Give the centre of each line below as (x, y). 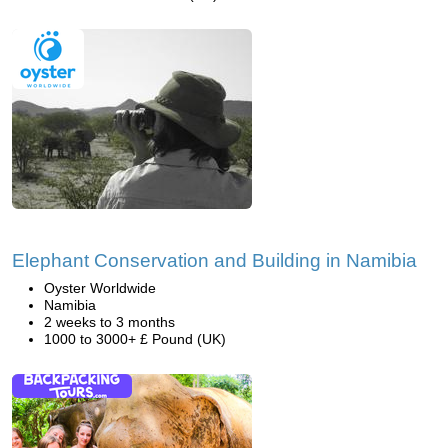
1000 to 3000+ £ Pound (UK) (135, 339)
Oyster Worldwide (100, 288)
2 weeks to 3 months (109, 322)
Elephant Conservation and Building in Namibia (214, 260)
